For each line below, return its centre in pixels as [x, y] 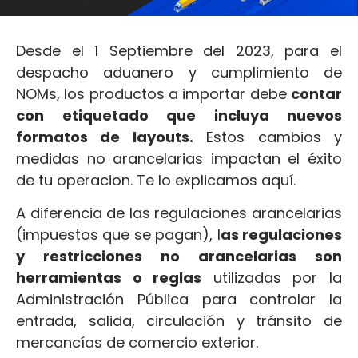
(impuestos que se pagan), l [118, 235]
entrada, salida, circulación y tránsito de [179, 321]
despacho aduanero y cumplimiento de [179, 72]
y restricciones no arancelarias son [179, 257]
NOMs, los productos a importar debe [153, 93]
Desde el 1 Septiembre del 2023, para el [179, 50]
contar [316, 93]
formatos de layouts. [105, 137]
